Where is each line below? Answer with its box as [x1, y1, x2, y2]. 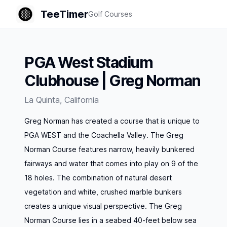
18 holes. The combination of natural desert [24, 173, 172, 182]
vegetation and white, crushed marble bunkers [24, 187, 182, 196]
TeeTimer [41, 8, 88, 20]
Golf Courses [88, 10, 132, 18]
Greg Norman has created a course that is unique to [24, 117, 200, 125]
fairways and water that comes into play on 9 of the [24, 159, 198, 168]
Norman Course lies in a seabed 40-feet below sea [24, 216, 197, 224]
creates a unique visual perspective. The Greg [24, 202, 182, 210]
